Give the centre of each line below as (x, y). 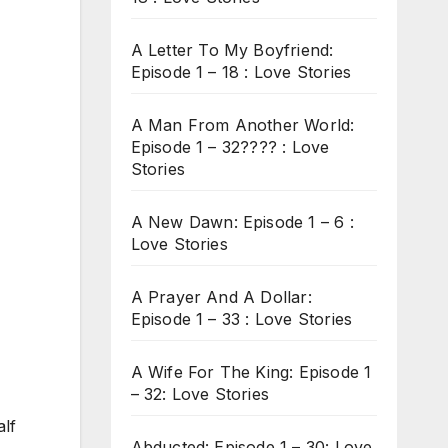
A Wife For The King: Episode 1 (251, 371)
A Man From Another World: (242, 124)
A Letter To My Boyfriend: (232, 49)
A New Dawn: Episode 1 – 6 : (242, 221)
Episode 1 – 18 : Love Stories (241, 71)
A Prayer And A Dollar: (221, 296)
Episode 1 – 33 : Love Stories (241, 318)
